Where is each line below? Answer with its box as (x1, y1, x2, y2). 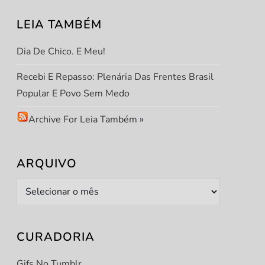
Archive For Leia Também (28, 113, 137, 126)
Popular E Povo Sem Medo (16, 87, 130, 100)
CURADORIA (16, 229, 95, 245)
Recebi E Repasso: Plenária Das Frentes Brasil (16, 70, 214, 83)
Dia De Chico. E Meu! (16, 45, 105, 58)
